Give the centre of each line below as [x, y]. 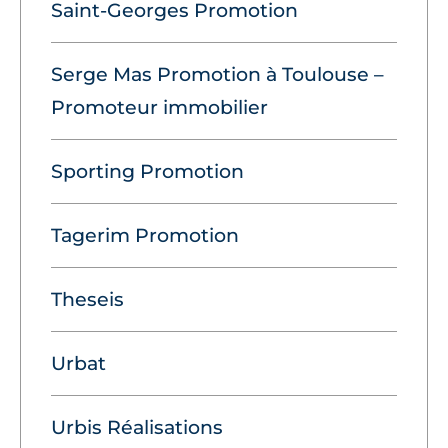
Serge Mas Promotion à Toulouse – [217, 75]
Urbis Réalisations [137, 428]
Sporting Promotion [147, 172]
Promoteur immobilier [159, 108]
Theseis [87, 300]
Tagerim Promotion [145, 236]
